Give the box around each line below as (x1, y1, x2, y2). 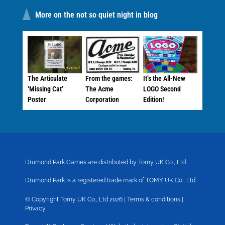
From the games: (85, 74, 133, 82)
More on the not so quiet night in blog (33, 10, 158, 20)
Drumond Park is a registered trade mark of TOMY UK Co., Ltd (25, 176, 195, 184)
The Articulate (28, 74, 67, 82)
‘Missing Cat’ (28, 84, 63, 93)
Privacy (25, 204, 46, 212)
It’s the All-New (143, 74, 186, 82)
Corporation (85, 95, 120, 103)
